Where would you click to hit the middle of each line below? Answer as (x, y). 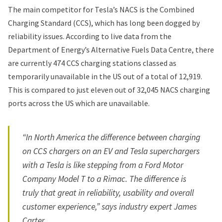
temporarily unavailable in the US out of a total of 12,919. (105, 77)
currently (36, 63)
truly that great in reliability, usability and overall (108, 193)
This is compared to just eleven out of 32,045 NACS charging (109, 90)
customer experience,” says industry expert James (110, 206)
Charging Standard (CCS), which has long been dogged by (104, 23)
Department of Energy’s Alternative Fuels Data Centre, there (111, 50)
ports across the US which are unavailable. (79, 103)
